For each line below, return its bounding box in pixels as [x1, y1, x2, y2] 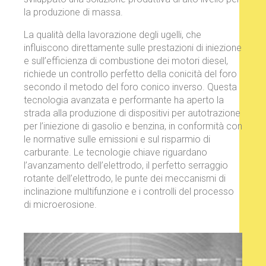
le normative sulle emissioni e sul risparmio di [24, 134, 210, 145]
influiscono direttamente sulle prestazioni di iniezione [24, 42, 242, 54]
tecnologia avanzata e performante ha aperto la [24, 94, 224, 106]
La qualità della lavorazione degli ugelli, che [24, 29, 201, 41]
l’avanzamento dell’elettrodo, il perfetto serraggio [24, 160, 228, 172]
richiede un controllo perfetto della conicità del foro [24, 68, 237, 80]
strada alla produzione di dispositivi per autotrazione [24, 107, 240, 119]
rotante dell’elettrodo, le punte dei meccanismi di [24, 173, 226, 185]
